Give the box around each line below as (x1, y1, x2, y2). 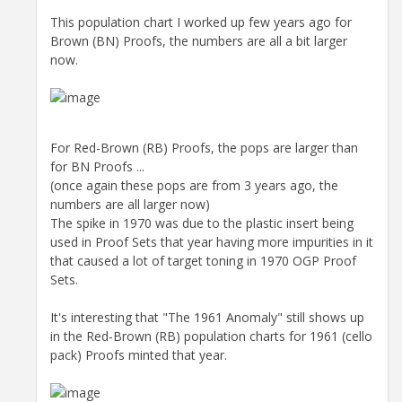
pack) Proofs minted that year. (50, 345, 227, 363)
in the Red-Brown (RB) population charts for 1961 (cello (50, 327, 372, 345)
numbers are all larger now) (50, 195, 210, 213)
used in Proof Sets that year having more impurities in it (50, 232, 373, 250)
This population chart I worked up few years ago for (50, 13, 352, 31)
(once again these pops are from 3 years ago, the (50, 176, 338, 194)
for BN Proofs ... (50, 157, 144, 175)
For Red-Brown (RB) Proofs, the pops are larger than (50, 138, 358, 156)
